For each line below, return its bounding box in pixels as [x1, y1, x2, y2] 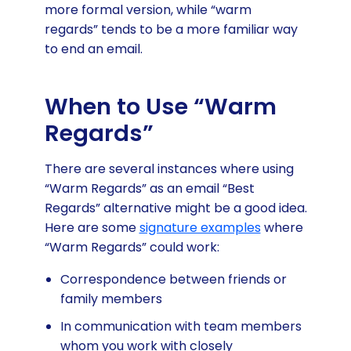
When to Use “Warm [44, 90, 277, 122]
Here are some [44, 218, 139, 237]
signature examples [139, 218, 261, 237]
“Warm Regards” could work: [44, 237, 219, 256]
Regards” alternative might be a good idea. [44, 198, 307, 217]
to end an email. [44, 40, 143, 59]
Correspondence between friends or [60, 270, 287, 288]
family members [60, 289, 162, 308]
